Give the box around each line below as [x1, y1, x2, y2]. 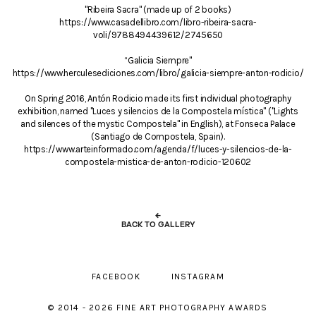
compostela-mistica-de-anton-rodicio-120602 [64, 156, 252, 167]
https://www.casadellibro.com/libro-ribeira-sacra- [59, 16, 257, 28]
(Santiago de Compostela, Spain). [91, 130, 225, 142]
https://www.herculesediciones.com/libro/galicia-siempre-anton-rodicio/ [12, 67, 304, 78]
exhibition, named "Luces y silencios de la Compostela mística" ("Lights [18, 105, 298, 116]
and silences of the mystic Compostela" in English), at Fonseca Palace [20, 118, 296, 129]
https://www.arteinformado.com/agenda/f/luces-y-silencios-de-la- [24, 143, 292, 154]
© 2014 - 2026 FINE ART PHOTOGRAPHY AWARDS [48, 302, 268, 312]
